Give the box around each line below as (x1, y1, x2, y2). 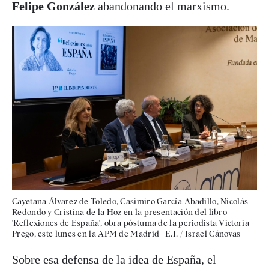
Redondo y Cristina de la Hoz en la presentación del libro (12, 207, 228, 217)
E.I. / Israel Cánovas (165, 228, 241, 238)
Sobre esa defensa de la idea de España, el (12, 252, 216, 266)
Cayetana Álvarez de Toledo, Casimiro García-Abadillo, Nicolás (12, 196, 249, 206)
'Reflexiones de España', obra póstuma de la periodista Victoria (12, 217, 249, 228)
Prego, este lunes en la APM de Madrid (12, 228, 160, 238)
